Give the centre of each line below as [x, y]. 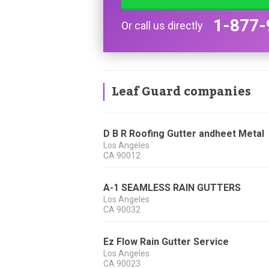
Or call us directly [162, 26]
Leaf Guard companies [181, 92]
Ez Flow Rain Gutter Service [166, 242]
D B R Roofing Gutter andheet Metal [184, 134]
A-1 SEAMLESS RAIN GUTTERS [172, 188]
